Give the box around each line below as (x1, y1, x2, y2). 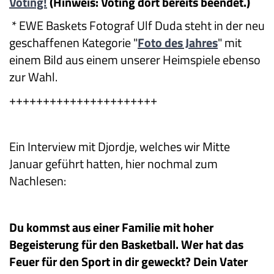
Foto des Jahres (138, 33, 218, 53)
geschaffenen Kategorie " (9, 33, 138, 53)
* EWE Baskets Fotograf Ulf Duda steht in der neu (9, 16, 265, 35)
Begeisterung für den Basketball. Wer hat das (9, 235, 243, 254)
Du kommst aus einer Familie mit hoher (9, 218, 213, 237)
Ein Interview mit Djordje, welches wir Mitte (9, 137, 230, 157)
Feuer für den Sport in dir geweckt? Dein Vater (9, 252, 248, 272)
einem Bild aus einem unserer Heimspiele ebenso (9, 50, 261, 70)
